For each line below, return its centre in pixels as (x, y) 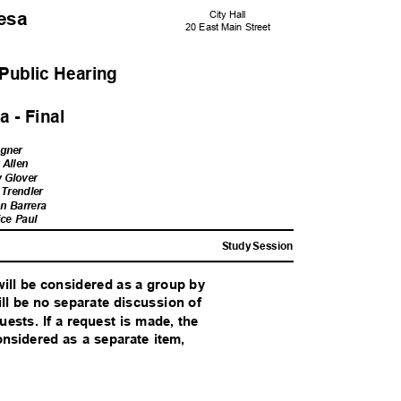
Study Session (259, 246)
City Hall (231, 15)
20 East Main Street (231, 27)
